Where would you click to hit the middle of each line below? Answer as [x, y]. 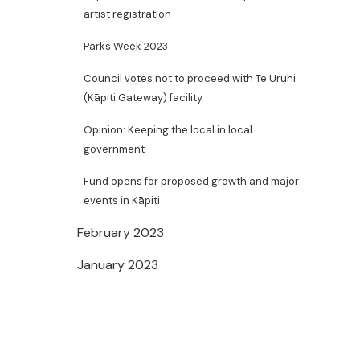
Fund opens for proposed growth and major [191, 181]
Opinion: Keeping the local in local [168, 130]
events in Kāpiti [122, 200]
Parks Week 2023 [126, 46]
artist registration [127, 14]
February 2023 [121, 233]
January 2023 [118, 265]
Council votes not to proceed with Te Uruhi [190, 78]
